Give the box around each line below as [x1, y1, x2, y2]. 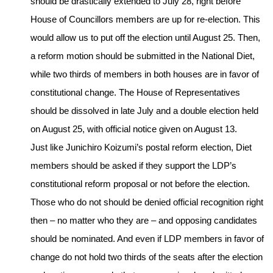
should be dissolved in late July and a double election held [30, 105, 258, 116]
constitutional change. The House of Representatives [30, 87, 240, 98]
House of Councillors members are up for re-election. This [30, 14, 260, 25]
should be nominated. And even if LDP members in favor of [30, 233, 264, 244]
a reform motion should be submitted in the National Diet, [30, 51, 255, 62]
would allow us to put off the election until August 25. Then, [30, 32, 260, 43]
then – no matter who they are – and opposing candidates [30, 215, 257, 226]
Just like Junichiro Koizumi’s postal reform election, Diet [30, 142, 252, 153]
